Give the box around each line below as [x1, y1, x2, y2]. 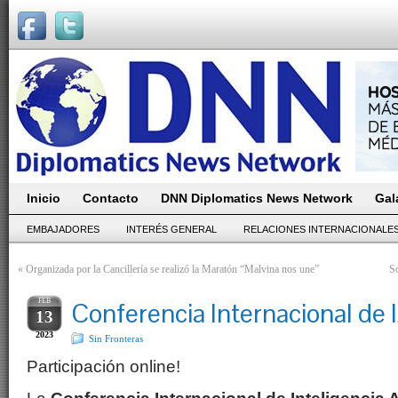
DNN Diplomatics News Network [161, 191, 353, 205]
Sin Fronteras [89, 333, 143, 344]
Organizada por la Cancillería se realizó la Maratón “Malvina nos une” [26, 263, 319, 275]
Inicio [27, 191, 60, 205]
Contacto [83, 191, 139, 205]
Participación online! [27, 357, 180, 376]
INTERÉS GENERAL [126, 224, 217, 235]
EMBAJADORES [27, 224, 99, 235]
